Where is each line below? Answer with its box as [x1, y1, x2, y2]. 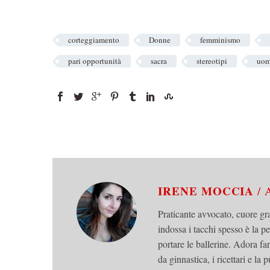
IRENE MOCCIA [158, 183, 258, 199]
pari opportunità [68, 55, 121, 67]
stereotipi [196, 55, 227, 67]
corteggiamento [68, 34, 119, 46]
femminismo [200, 34, 240, 46]
